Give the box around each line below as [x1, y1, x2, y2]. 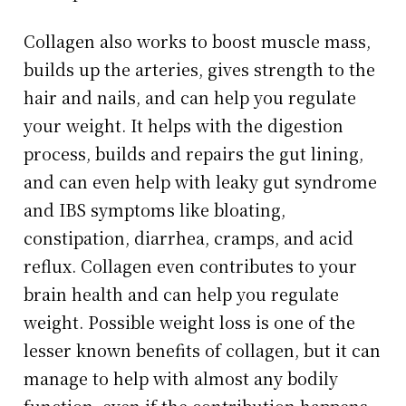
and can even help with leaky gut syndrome [24, 169, 378, 194]
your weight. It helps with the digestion [24, 113, 344, 138]
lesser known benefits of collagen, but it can [24, 338, 382, 362]
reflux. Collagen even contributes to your [24, 254, 358, 278]
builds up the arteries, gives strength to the [24, 57, 376, 82]
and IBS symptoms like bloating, [24, 198, 286, 222]
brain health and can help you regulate [24, 282, 340, 306]
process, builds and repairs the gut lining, [24, 141, 364, 166]
